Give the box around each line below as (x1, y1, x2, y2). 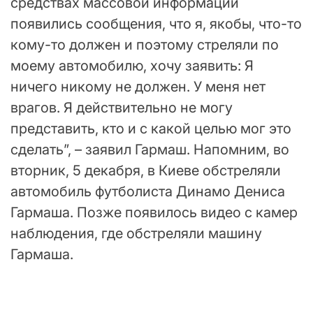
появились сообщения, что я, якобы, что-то (10, 15, 302, 32)
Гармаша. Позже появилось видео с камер (10, 203, 298, 221)
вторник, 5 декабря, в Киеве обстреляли (10, 161, 281, 179)
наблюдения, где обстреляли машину (10, 224, 262, 242)
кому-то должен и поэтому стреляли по (10, 36, 279, 53)
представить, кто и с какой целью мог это (10, 119, 291, 137)
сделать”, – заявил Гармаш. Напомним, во (10, 140, 289, 158)
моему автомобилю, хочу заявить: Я (10, 57, 254, 74)
